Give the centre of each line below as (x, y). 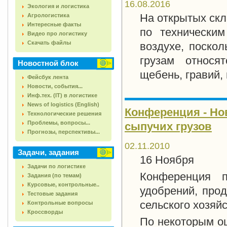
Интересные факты (54, 24)
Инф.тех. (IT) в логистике (62, 95)
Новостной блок (48, 63)
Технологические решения (64, 113)
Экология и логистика (58, 6)
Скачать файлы (49, 43)
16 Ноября (167, 160)
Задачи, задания (48, 152)
